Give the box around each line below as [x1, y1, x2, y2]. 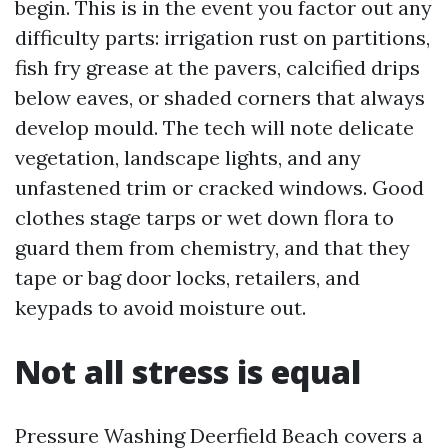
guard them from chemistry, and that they [15, 235, 410, 260]
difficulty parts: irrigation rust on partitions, [15, 25, 430, 50]
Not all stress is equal [15, 350, 361, 393]
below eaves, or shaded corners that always [15, 85, 425, 110]
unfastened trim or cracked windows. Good [15, 175, 424, 200]
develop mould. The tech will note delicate [15, 115, 414, 140]
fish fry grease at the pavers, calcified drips [15, 55, 420, 80]
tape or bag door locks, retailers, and [15, 265, 360, 290]
